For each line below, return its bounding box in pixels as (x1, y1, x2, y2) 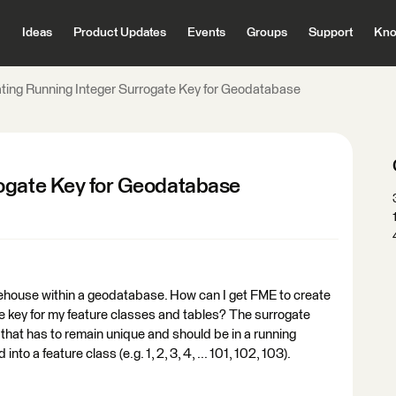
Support (308, 27, 353, 39)
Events (187, 27, 225, 39)
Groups (246, 27, 287, 39)
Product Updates (72, 27, 166, 39)
